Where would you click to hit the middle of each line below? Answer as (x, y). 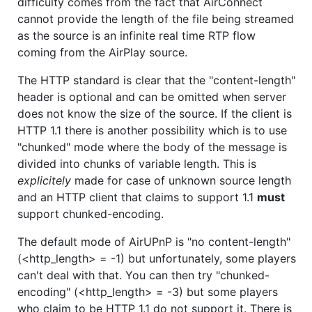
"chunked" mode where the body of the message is (152, 147)
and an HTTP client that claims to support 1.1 (137, 197)
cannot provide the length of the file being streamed (156, 18)
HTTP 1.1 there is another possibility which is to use (152, 130)
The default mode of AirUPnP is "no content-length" (154, 241)
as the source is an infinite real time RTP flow (136, 35)
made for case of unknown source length (181, 180)
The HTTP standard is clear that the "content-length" (156, 80)
